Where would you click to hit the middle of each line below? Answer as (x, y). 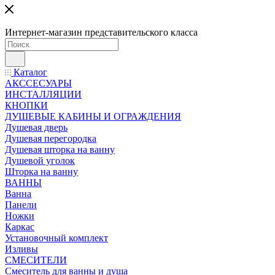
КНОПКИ (26, 105)
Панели (21, 205)
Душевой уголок (40, 161)
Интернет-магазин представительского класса (101, 32)
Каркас (20, 227)
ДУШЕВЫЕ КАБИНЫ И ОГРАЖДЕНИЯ (93, 116)
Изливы (21, 249)
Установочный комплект (56, 238)
